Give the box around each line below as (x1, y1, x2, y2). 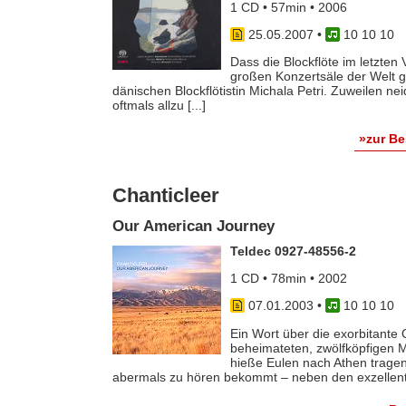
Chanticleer (111, 184, 219, 208)
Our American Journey (111, 217, 275, 236)
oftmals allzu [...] (111, 98, 206, 113)
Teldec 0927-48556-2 (229, 243, 356, 258)
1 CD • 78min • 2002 (229, 270, 347, 285)
